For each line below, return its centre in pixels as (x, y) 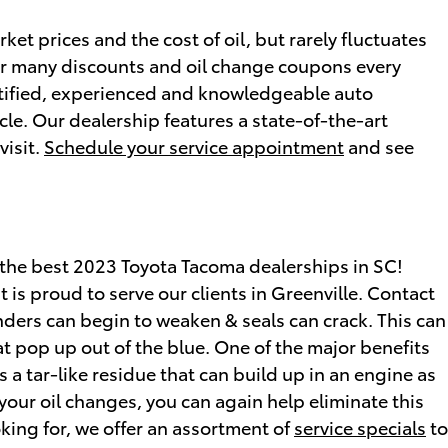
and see (379, 145)
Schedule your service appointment (194, 145)
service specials (360, 426)
